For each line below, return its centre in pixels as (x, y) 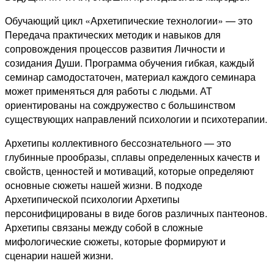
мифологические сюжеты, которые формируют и (115, 241)
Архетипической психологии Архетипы (92, 199)
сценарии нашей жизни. (59, 255)
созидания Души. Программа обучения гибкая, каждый (130, 62)
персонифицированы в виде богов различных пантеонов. (136, 213)
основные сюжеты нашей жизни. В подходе (104, 185)
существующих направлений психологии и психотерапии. (136, 119)
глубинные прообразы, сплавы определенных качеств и (132, 157)
